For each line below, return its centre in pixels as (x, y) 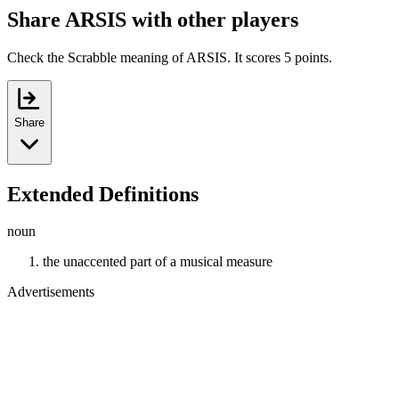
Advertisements (51, 292)
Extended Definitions (103, 194)
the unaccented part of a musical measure (158, 262)
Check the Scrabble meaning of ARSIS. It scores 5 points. (170, 57)
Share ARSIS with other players (153, 19)
